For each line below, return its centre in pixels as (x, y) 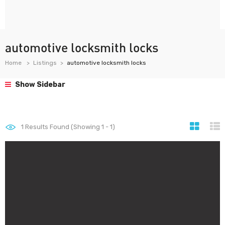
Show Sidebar (39, 85)
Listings (45, 63)
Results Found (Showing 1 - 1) (69, 127)
